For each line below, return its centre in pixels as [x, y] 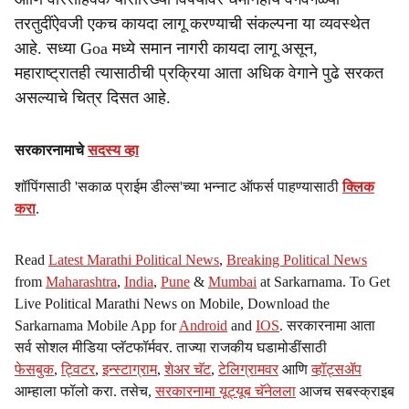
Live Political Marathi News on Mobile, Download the [172, 304]
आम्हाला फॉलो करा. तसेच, [85, 391]
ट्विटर [78, 369]
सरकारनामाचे [51, 150]
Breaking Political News [297, 260]
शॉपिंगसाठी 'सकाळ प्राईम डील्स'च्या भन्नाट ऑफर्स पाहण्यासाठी [178, 187]
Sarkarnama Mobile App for [97, 325]
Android [203, 325]
